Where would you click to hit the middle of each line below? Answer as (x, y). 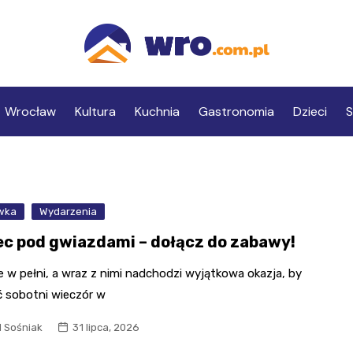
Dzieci (310, 112)
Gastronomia (236, 112)
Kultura (95, 112)
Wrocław (30, 112)
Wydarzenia (69, 212)
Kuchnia (157, 112)
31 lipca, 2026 (106, 328)
